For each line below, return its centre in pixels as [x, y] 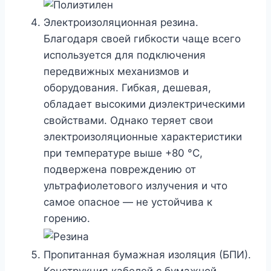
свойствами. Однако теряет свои [128, 121]
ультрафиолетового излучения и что [135, 186]
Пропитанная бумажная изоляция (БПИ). [147, 254]
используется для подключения [125, 55]
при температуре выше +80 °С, [123, 153]
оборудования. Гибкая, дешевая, [127, 88]
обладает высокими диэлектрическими [144, 104]
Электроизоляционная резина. [121, 23]
